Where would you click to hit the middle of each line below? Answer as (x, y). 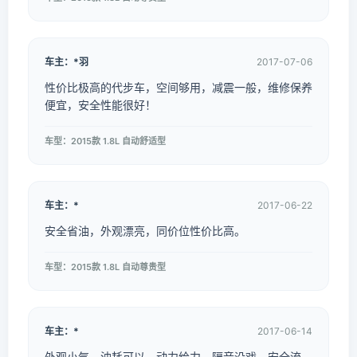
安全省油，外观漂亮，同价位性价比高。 (145, 231)
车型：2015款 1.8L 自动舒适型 (105, 141)
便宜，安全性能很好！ (100, 105)
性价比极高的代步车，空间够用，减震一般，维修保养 (178, 87)
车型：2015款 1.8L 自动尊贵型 (105, 267)
